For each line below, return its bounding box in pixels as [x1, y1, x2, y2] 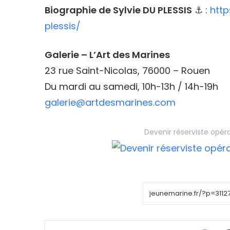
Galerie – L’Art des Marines [45, 48, 170, 61]
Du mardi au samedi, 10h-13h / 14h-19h [45, 80, 218, 93]
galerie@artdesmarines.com [45, 95, 176, 109]
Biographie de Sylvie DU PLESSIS [45, 3, 192, 16]
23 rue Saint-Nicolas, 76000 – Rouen [45, 64, 210, 77]
